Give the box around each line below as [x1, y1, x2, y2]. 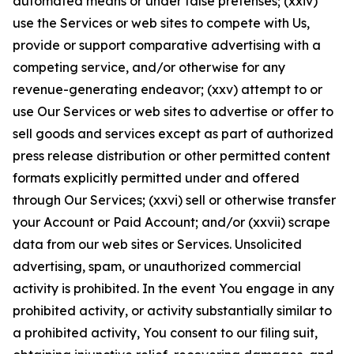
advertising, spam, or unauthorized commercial [13, 258, 301, 274]
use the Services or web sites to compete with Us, [13, 15, 310, 31]
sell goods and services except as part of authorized [13, 126, 333, 141]
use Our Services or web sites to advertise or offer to [13, 104, 333, 119]
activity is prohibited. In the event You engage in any [13, 281, 334, 296]
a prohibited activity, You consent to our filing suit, [13, 325, 318, 341]
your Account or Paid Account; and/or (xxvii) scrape [13, 214, 330, 230]
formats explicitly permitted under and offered [13, 170, 299, 186]
